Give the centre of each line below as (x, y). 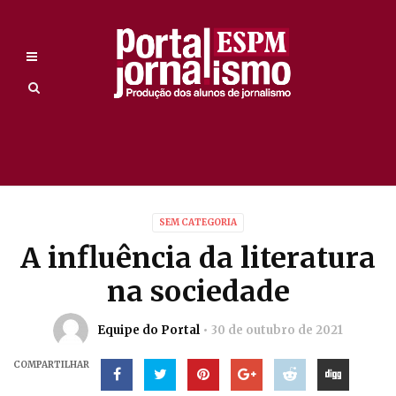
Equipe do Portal (148, 330)
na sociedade (198, 292)
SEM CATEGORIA (198, 222)
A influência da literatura (198, 258)
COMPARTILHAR (51, 365)
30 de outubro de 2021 (277, 330)
